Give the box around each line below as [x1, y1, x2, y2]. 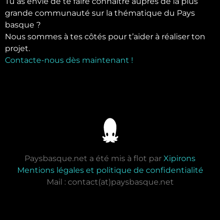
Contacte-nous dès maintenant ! [5, 55, 133, 65]
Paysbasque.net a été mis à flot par [25, 153, 164, 163]
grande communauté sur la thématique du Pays [5, 8, 195, 18]
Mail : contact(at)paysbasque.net [46, 177, 174, 187]
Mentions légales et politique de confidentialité [17, 165, 203, 175]
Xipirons [164, 153, 195, 163]
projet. [5, 43, 30, 53]
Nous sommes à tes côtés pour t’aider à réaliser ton [5, 31, 205, 41]
